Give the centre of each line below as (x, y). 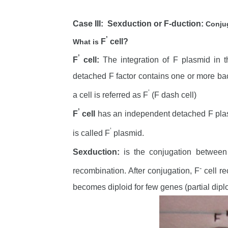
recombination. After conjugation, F (136, 171)
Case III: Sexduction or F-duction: (139, 24)
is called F (91, 133)
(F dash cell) (173, 95)
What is (86, 42)
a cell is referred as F (110, 95)
